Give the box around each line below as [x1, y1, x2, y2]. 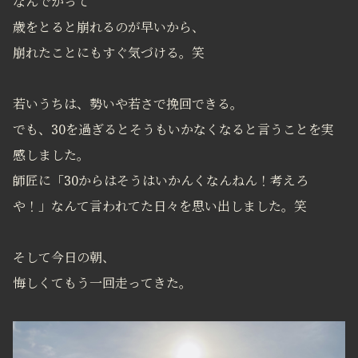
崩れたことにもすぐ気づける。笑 [13, 44, 205, 62]
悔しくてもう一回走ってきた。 [13, 274, 192, 292]
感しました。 [13, 146, 89, 165]
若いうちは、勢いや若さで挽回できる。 [13, 95, 243, 113]
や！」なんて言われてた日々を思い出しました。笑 [13, 197, 307, 216]
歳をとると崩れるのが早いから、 [13, 18, 205, 37]
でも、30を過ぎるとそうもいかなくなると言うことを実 [13, 121, 334, 139]
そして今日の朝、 [13, 249, 115, 267]
